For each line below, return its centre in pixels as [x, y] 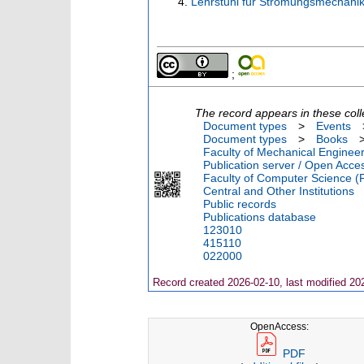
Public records [240, 204]
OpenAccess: [280, 327]
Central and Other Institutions [279, 191]
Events [334, 126]
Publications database [260, 217]
